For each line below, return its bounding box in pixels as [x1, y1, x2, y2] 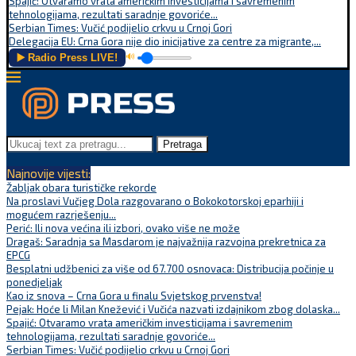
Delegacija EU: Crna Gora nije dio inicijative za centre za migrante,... [9, 35, 321, 48]
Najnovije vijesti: [6, 166, 91, 180]
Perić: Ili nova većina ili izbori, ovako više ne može [6, 222, 240, 234]
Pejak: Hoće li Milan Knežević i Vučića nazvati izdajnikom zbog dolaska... [6, 303, 340, 315]
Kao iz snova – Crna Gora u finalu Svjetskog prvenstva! [6, 289, 261, 302]
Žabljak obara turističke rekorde [6, 181, 157, 194]
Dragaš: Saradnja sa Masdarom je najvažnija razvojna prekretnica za [6, 235, 326, 248]
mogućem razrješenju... [6, 208, 116, 221]
